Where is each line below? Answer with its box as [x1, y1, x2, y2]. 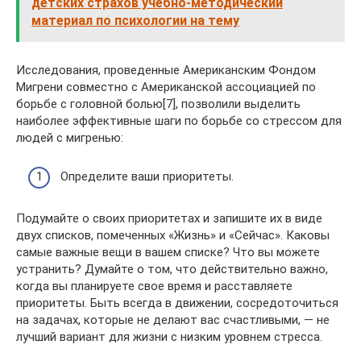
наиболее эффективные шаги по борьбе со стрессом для [16, 113, 342, 128]
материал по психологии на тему [31, 12, 239, 28]
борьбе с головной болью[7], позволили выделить [16, 96, 301, 111]
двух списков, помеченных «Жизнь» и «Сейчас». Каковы [16, 228, 330, 243]
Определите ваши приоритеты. [60, 169, 234, 184]
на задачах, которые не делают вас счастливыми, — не [16, 313, 330, 327]
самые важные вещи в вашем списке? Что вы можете [16, 245, 320, 259]
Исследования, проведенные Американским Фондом [16, 62, 316, 77]
